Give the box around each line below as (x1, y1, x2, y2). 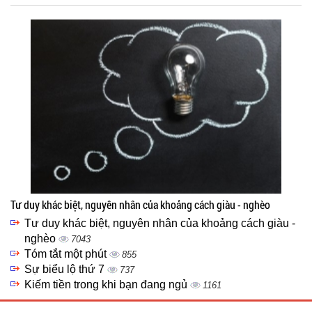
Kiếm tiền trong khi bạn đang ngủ (24, 279, 190, 290)
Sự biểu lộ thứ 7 (24, 263, 107, 275)
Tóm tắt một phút (24, 248, 109, 260)
